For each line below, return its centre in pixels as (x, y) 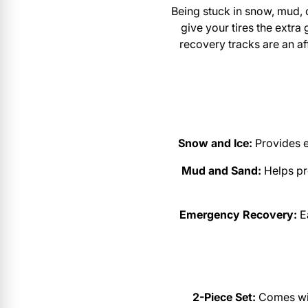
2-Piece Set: (224, 297)
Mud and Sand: (221, 171)
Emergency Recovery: (239, 215)
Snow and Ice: (215, 143)
